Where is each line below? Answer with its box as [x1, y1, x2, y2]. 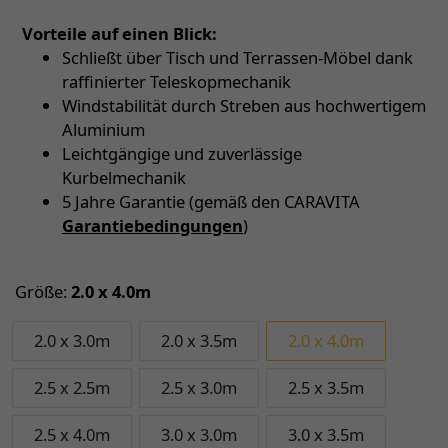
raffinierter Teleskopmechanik [62, 69, 291, 93]
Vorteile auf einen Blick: [22, 21, 217, 45]
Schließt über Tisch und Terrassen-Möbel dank [62, 45, 413, 69]
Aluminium [62, 117, 145, 141]
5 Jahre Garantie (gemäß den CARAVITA [62, 189, 360, 213]
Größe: [15, 279, 67, 303]
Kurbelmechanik [62, 165, 186, 189]
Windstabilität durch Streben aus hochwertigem [62, 93, 426, 117]
